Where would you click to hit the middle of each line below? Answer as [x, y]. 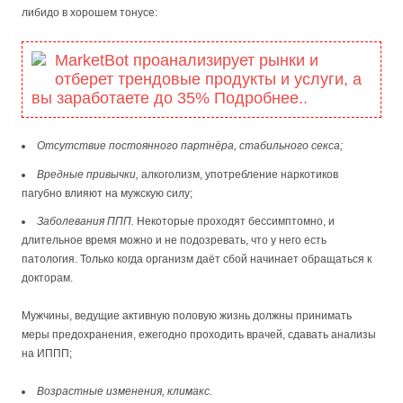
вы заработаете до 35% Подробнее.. [170, 99]
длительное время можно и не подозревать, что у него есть [174, 241]
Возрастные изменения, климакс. [125, 392]
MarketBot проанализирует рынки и [187, 61]
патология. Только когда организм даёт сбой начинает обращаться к [197, 260]
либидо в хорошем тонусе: [90, 13]
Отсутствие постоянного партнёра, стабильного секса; [190, 146]
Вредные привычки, [88, 174]
